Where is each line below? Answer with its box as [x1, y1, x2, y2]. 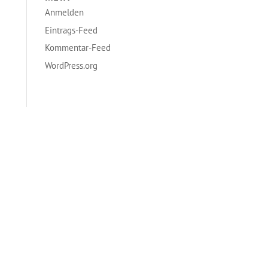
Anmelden [44, 7, 84, 18]
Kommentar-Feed [44, 42, 111, 53]
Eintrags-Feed [44, 24, 98, 36]
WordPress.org [44, 59, 98, 71]
